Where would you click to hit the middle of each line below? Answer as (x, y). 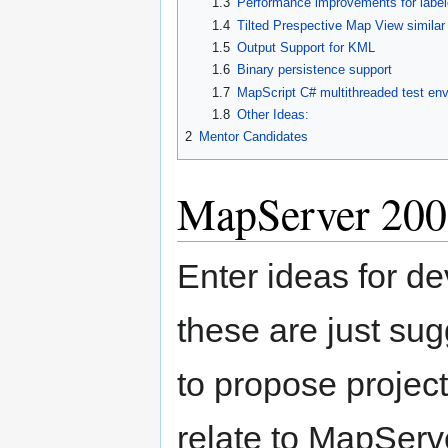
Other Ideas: (272, 114)
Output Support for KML (305, 47)
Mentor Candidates (253, 137)
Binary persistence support (314, 70)
